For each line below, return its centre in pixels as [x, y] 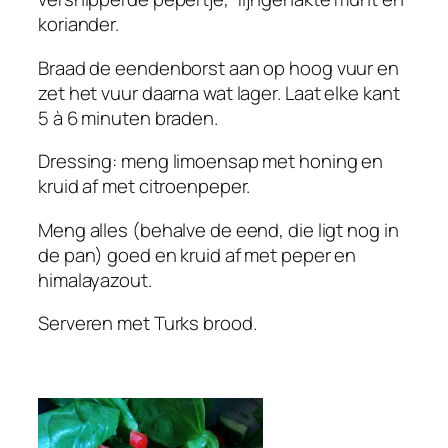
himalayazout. [95, 279]
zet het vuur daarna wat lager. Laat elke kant [219, 92]
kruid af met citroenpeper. [144, 186]
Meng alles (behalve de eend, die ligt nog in [218, 229]
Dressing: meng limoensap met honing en [211, 161]
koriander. [79, 24]
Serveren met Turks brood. [147, 323]
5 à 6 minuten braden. [128, 117]
